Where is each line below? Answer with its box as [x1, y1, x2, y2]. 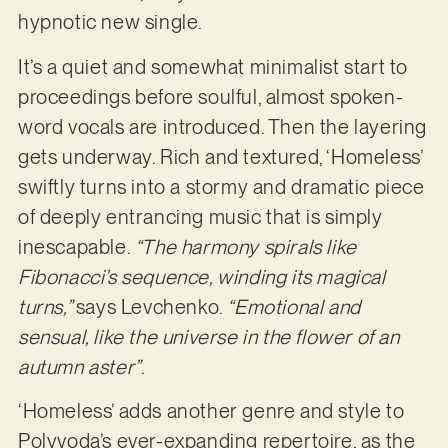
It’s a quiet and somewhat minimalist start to [17, 54, 408, 79]
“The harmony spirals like [134, 234, 357, 259]
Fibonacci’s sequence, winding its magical [17, 264, 386, 289]
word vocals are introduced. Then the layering [17, 114, 427, 139]
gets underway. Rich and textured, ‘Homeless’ [17, 144, 423, 169]
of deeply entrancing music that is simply [17, 204, 383, 229]
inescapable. [17, 234, 135, 259]
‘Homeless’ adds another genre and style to [17, 399, 405, 424]
